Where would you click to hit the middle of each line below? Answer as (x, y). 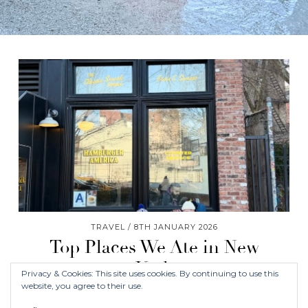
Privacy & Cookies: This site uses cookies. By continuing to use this (150, 273)
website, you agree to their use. (82, 286)
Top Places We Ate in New (154, 247)
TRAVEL (108, 227)
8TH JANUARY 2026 (176, 227)
